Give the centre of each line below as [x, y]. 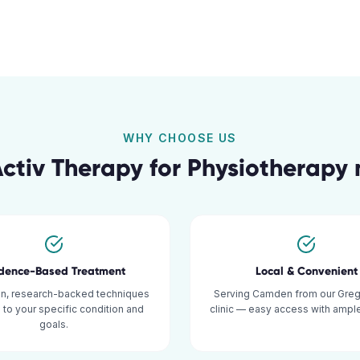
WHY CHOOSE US [180, 138]
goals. [54, 324]
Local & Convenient [306, 271]
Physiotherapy [267, 168]
